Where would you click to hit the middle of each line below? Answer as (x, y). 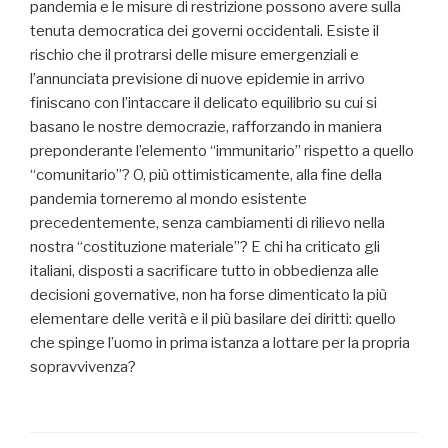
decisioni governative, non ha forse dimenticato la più (208, 295)
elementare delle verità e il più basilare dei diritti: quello (213, 319)
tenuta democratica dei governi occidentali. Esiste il (204, 31)
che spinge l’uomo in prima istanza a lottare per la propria (220, 343)
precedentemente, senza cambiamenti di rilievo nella (207, 223)
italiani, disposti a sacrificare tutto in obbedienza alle (204, 271)
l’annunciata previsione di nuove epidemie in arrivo (197, 79)
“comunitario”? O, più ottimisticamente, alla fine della (206, 175)
